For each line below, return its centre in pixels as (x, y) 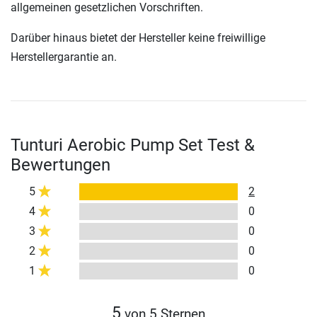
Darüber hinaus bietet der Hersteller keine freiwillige (138, 38)
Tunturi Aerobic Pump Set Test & (133, 145)
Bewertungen (60, 165)
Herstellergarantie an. (64, 57)
